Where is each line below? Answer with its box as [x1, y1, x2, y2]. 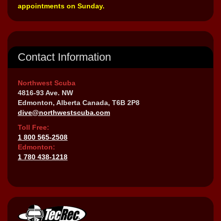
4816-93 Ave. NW [18, 88, 73, 97]
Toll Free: [18, 123, 49, 131]
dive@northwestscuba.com [18, 108, 110, 116]
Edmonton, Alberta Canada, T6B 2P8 [18, 98, 140, 107]
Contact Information [18, 50, 111, 63]
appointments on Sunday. [18, 1, 105, 10]
